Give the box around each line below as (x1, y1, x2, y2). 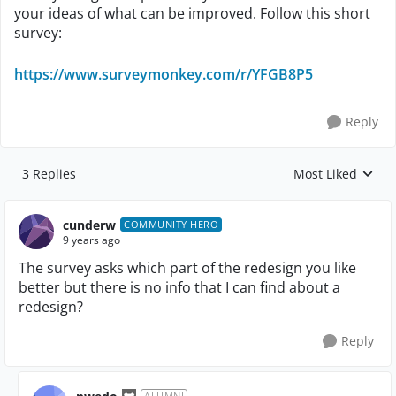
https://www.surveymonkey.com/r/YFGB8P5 (14, 65, 313, 84)
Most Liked (293, 165, 357, 182)
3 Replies (22, 165, 76, 182)
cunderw (63, 216, 116, 233)
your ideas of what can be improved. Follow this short (14, 4, 370, 23)
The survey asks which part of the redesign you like (19, 258, 356, 278)
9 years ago (63, 232, 120, 247)
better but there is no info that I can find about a (19, 278, 340, 297)
